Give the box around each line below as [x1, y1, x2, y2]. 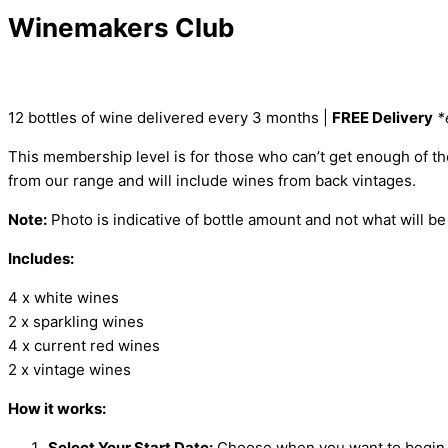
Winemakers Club [8, 11, 235, 43]
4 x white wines [8, 288, 123, 308]
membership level [43, 147, 174, 167]
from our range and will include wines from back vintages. [8, 171, 416, 191]
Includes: [8, 249, 74, 269]
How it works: [8, 399, 106, 419]
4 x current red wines [8, 336, 160, 356]
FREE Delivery [332, 108, 433, 128]
